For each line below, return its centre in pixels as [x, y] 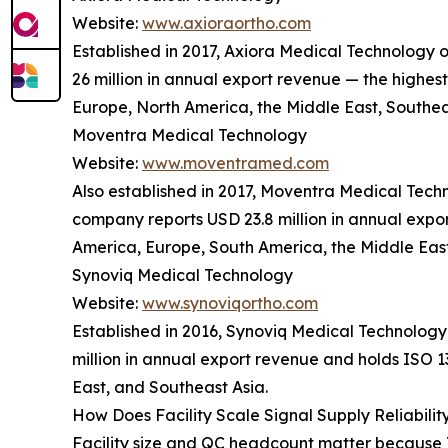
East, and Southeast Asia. [170, 386]
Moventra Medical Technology [189, 134]
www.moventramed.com [235, 162]
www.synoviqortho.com [230, 302]
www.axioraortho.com [226, 22]
